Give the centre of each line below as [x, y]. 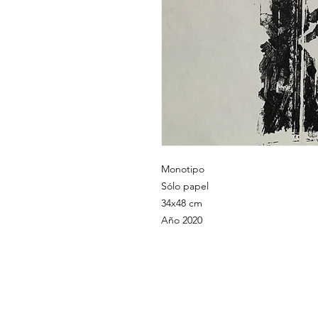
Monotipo [183, 169]
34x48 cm [182, 203]
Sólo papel [185, 186]
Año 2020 [182, 220]
